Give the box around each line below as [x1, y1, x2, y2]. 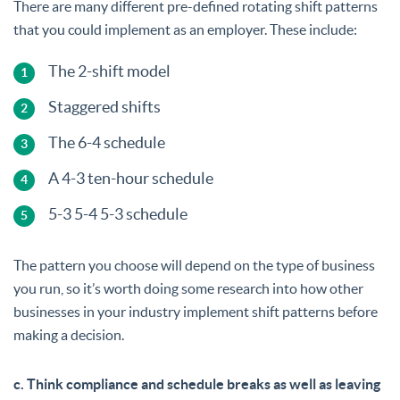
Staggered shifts [48, 96, 161, 116]
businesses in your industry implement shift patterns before [13, 303, 378, 320]
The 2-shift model [48, 61, 171, 80]
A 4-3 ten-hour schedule [48, 168, 213, 187]
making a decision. [13, 326, 124, 343]
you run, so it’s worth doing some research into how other [13, 279, 363, 296]
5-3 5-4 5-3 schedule [48, 204, 187, 223]
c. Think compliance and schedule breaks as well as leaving [13, 375, 380, 392]
